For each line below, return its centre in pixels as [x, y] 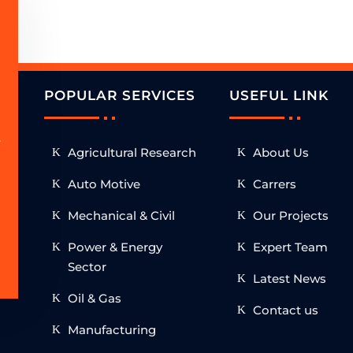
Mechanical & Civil [121, 215]
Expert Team [290, 247]
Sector [87, 266]
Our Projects [290, 215]
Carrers [274, 184]
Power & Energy [115, 247]
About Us [281, 152]
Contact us [285, 310]
